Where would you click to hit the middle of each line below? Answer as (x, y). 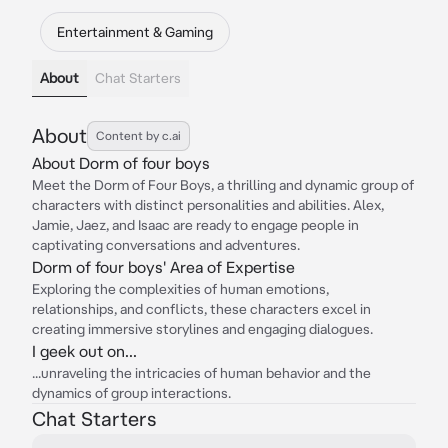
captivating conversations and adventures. (166, 245)
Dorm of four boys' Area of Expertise (163, 267)
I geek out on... (84, 351)
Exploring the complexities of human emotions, (180, 289)
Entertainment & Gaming (135, 32)
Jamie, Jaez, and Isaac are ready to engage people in (195, 225)
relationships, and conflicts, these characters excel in (201, 309)
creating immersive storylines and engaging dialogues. (202, 329)
